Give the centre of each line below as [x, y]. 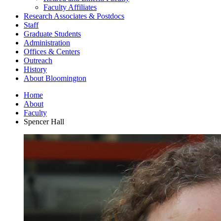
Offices [36, 51]
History [35, 69]
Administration [47, 42]
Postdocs [110, 16]
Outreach [38, 60]
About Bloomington [55, 78]
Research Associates [56, 16]
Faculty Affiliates [70, 7]
